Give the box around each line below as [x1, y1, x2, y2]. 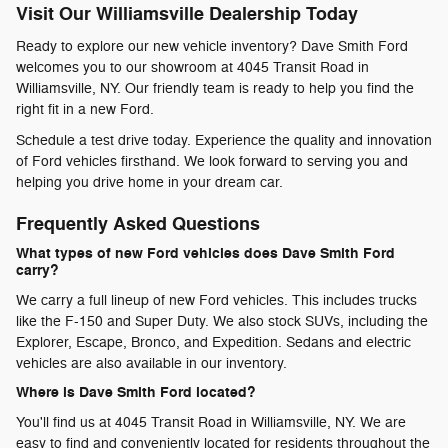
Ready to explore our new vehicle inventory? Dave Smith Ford [16, 37, 408, 55]
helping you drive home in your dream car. [16, 173, 283, 191]
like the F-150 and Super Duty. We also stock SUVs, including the [16, 312, 428, 330]
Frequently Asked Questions [16, 212, 260, 236]
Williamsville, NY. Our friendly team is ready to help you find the [16, 79, 414, 97]
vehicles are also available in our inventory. [16, 354, 287, 372]
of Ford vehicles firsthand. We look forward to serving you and [16, 152, 408, 170]
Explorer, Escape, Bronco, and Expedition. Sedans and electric [16, 333, 411, 351]
